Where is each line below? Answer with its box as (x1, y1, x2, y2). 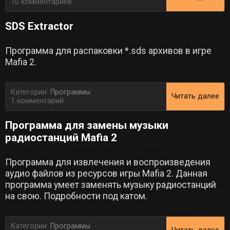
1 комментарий (11, 96, 64, 105)
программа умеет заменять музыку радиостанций (5, 179, 216, 190)
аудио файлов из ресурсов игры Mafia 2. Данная (5, 168, 207, 179)
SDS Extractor (5, 20, 73, 32)
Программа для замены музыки (5, 119, 168, 131)
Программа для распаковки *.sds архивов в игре (5, 45, 212, 56)
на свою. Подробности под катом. (5, 190, 147, 201)
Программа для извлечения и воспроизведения (5, 157, 210, 167)
